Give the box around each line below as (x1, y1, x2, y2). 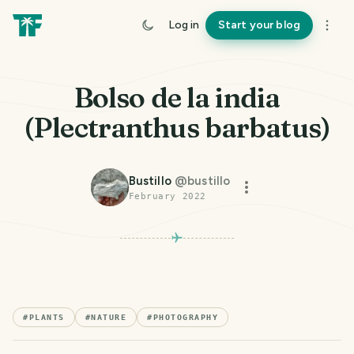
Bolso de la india (73, 81, 281, 115)
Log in (168, 18, 199, 32)
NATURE (91, 313, 126, 322)
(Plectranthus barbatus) (24, 111, 330, 145)
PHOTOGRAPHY (153, 313, 218, 322)
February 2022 (128, 191, 206, 201)
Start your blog (217, 18, 300, 32)
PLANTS (28, 313, 65, 322)
